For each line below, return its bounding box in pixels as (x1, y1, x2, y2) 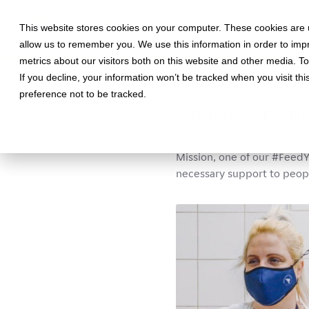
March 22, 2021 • (176, 83, 250, 95)
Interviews (250, 83, 295, 95)
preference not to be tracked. (19, 88, 146, 99)
